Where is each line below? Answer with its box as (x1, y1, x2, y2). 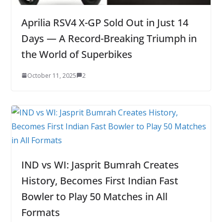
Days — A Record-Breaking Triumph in (21, 31, 197, 45)
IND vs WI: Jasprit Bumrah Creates (21, 158, 179, 171)
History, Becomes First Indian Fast (21, 173, 178, 187)
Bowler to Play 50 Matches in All (21, 189, 167, 203)
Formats (21, 205, 60, 219)
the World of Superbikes (21, 47, 132, 61)
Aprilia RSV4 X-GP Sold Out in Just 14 (21, 15, 188, 29)
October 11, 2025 (27, 71, 76, 80)
